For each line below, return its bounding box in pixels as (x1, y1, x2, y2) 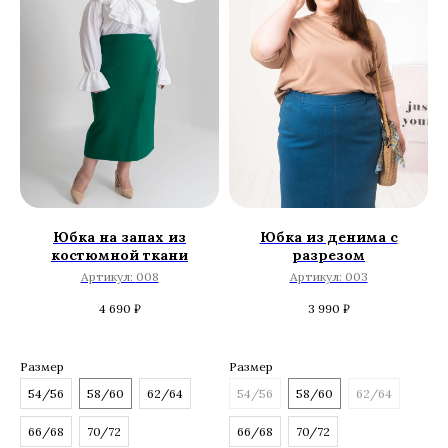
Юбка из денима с (259, 228, 398, 247)
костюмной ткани (51, 246, 188, 265)
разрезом (292, 246, 365, 265)
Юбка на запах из (53, 228, 186, 247)
